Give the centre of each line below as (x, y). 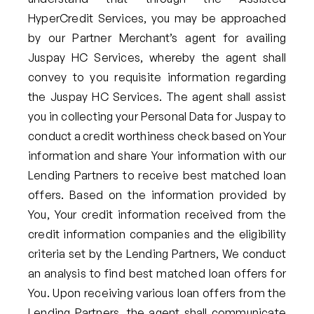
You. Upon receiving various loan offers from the (157, 293)
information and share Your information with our (157, 155)
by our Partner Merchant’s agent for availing (157, 37)
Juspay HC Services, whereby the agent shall (157, 57)
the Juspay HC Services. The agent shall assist (157, 96)
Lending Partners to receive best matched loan (157, 175)
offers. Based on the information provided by (157, 194)
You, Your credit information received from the (157, 214)
